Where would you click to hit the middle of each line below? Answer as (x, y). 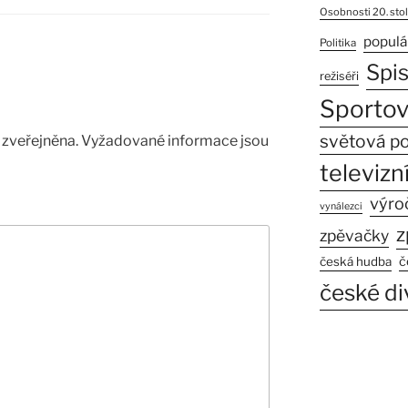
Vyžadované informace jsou (175, 140)
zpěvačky (354, 236)
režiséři (339, 76)
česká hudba (355, 262)
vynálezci (341, 207)
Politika (337, 43)
